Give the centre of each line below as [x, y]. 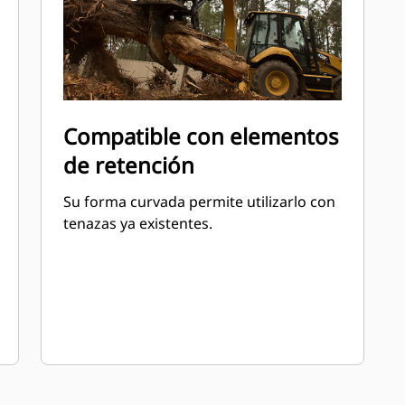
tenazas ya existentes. [138, 223]
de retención [129, 165]
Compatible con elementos [202, 136]
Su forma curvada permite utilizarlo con [200, 202]
